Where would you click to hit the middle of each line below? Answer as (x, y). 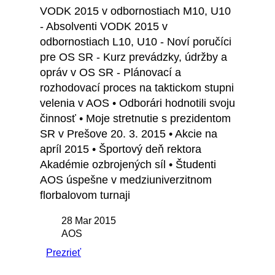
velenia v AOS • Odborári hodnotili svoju (137, 103)
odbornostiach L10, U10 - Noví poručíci (136, 42)
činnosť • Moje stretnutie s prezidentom (135, 119)
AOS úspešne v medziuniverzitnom (126, 180)
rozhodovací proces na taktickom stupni (137, 88)
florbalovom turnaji (85, 196)
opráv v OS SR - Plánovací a (110, 73)
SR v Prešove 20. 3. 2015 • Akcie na (129, 134)
